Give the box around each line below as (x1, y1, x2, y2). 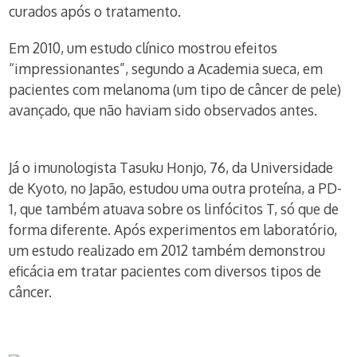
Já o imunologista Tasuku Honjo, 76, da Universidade (9, 159, 334, 176)
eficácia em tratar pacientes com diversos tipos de (9, 262, 322, 280)
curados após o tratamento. (9, 2, 182, 20)
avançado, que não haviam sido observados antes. (9, 101, 318, 119)
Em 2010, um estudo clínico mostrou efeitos (9, 39, 278, 57)
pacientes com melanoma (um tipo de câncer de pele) (9, 80, 342, 98)
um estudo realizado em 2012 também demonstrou (9, 241, 326, 259)
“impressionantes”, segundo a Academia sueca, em (9, 60, 324, 77)
